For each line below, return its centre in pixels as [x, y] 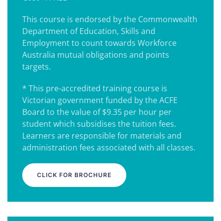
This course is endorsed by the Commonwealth [110, 19]
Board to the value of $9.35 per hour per [97, 112]
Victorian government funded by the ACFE [100, 100]
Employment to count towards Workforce [99, 43]
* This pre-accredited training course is [95, 88]
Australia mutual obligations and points [96, 55]
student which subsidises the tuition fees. [99, 124]
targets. [37, 67]
